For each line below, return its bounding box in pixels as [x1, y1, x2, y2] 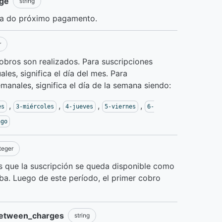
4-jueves [65, 103, 93, 110]
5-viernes [105, 103, 136, 110]
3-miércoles [16, 103, 54, 110]
